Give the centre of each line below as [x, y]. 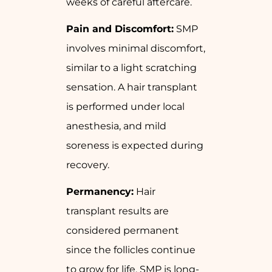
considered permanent [123, 231]
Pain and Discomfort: [120, 29]
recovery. [88, 165]
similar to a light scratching [131, 68]
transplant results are [117, 211]
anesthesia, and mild [116, 126]
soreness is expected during [135, 146]
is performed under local [125, 107]
